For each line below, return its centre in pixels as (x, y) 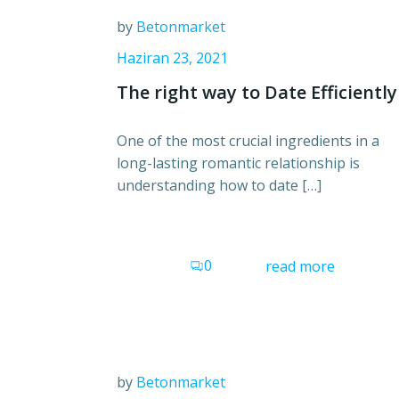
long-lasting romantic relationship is (238, 163)
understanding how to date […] (219, 185)
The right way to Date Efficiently (257, 92)
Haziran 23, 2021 (172, 58)
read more (300, 266)
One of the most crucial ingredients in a (248, 141)
